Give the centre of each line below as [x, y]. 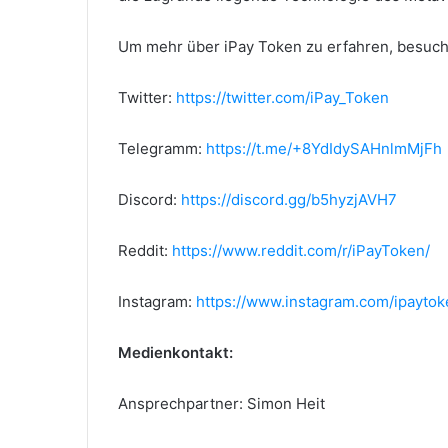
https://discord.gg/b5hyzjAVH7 [289, 200]
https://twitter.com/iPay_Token [282, 98]
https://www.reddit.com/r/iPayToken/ [301, 251]
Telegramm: [162, 149]
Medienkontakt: [175, 353]
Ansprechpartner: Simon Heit [221, 404]
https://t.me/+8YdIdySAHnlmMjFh [324, 149]
